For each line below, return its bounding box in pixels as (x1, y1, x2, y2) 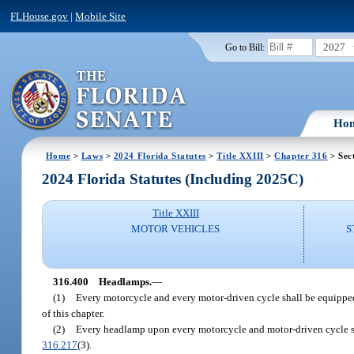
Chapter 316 (274, 150, 328, 160)
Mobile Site (75, 9, 126, 22)
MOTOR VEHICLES (131, 223, 220, 235)
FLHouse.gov (10, 9, 69, 22)
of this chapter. (42, 307, 105, 319)
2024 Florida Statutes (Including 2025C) (42, 171, 304, 188)
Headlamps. (98, 275, 152, 288)
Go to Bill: (224, 42, 265, 52)
